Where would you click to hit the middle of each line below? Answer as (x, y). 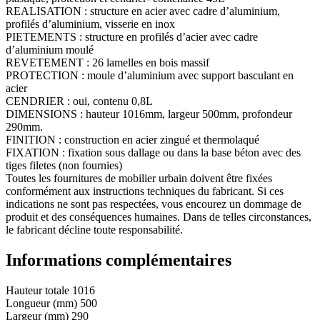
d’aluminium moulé (50, 49)
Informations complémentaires (119, 260)
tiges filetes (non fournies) (64, 165)
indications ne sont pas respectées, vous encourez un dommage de (154, 204)
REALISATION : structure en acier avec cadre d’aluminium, (143, 11)
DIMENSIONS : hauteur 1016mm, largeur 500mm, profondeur (149, 114)
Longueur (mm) (41, 303)
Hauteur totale (37, 290)
